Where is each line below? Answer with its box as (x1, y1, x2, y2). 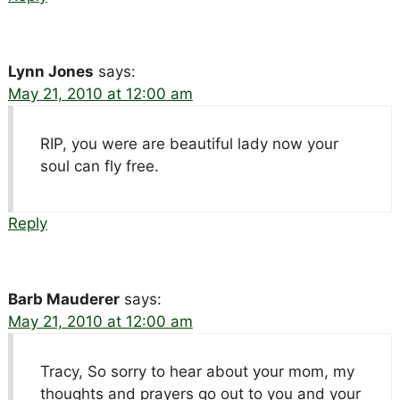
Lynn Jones (7, 62, 94, 80)
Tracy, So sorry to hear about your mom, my (39, 362, 354, 380)
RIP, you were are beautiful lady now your (39, 134, 338, 153)
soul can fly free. (39, 156, 159, 175)
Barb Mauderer (7, 289, 120, 308)
